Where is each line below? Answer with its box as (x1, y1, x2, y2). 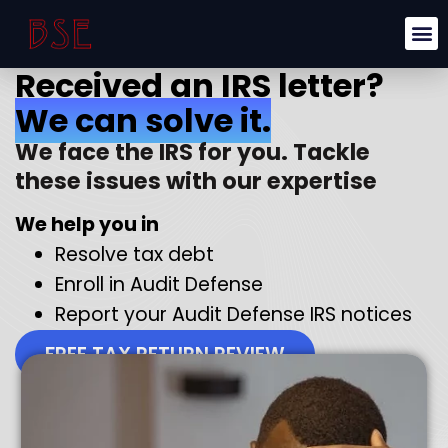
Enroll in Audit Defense (55, 271, 263, 299)
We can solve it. (15, 98, 271, 143)
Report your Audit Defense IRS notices (55, 301, 412, 329)
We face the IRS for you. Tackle (15, 136, 370, 168)
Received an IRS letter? (15, 63, 384, 108)
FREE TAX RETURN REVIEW (45, 341, 285, 369)
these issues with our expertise (15, 165, 377, 197)
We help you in (15, 211, 159, 239)
